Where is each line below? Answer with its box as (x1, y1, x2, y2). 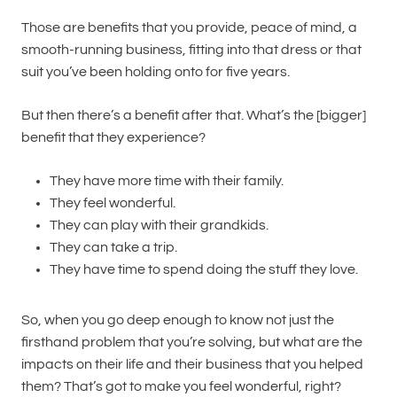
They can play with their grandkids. (50, 218, 269, 232)
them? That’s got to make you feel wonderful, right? (21, 379, 341, 393)
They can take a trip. (50, 240, 177, 254)
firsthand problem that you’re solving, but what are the (21, 335, 362, 349)
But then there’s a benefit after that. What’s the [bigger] (21, 108, 366, 122)
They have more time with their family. (50, 174, 284, 188)
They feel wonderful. (50, 196, 175, 210)
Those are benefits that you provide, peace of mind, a (21, 20, 357, 35)
